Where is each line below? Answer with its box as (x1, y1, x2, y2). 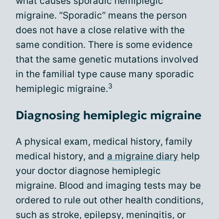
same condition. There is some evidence (16, 39, 193, 50)
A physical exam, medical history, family (16, 136, 193, 147)
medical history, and (16, 151, 107, 162)
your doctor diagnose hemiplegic (16, 165, 161, 176)
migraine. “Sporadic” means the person (16, 10, 187, 21)
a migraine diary (107, 151, 178, 162)
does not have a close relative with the (16, 24, 185, 36)
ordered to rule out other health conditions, (16, 195, 203, 206)
